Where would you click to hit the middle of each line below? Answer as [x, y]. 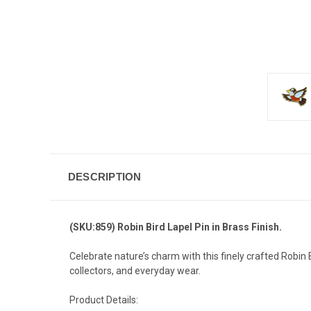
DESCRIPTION [104, 176]
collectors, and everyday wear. [135, 270]
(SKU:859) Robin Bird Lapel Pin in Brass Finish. [176, 227]
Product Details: [104, 300]
